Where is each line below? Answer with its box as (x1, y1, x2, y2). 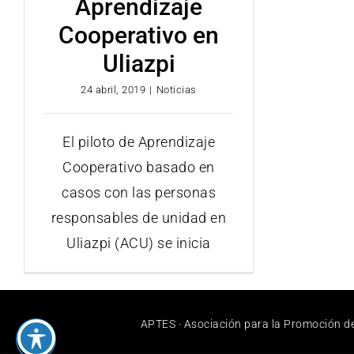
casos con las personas (62, 183, 216, 201)
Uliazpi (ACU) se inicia (66, 234, 211, 251)
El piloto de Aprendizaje (62, 133, 215, 150)
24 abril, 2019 (81, 83, 146, 96)
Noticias (156, 83, 197, 96)
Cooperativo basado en (62, 158, 215, 175)
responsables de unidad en (51, 209, 227, 226)
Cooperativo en (58, 21, 219, 49)
